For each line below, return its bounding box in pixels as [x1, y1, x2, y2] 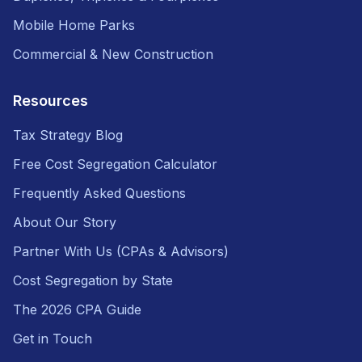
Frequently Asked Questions [13, 184, 186, 201]
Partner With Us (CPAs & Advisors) [13, 242, 229, 259]
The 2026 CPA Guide [13, 301, 141, 318]
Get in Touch [13, 330, 92, 347]
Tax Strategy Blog [13, 126, 123, 143]
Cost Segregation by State [13, 271, 173, 288]
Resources [13, 91, 88, 109]
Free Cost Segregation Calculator [13, 155, 217, 172]
